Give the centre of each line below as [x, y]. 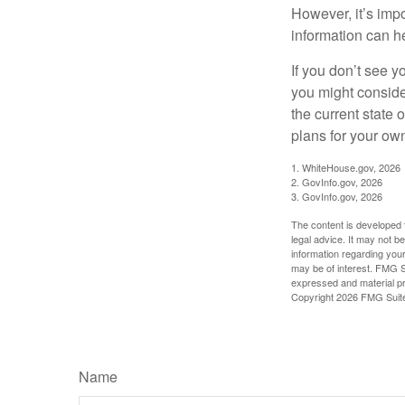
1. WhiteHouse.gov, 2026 [346, 167]
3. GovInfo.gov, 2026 [337, 196]
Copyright [314, 296]
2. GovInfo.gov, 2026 [337, 181]
